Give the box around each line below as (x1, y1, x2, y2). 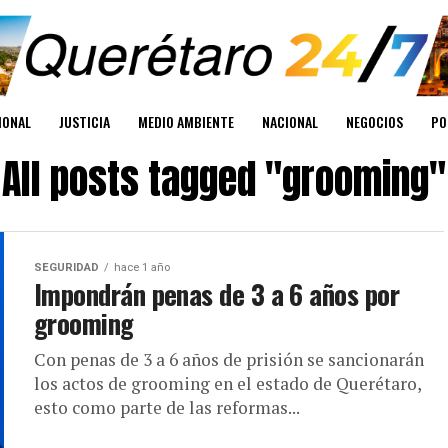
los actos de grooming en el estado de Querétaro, (34, 372, 421, 396)
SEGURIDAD (34, 261, 99, 275)
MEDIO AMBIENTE (138, 111, 234, 133)
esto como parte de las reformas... (34, 396, 300, 420)
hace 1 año (114, 261, 170, 275)
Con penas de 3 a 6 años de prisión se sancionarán (34, 348, 424, 372)
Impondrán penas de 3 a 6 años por (34, 274, 400, 315)
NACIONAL (262, 111, 318, 133)
